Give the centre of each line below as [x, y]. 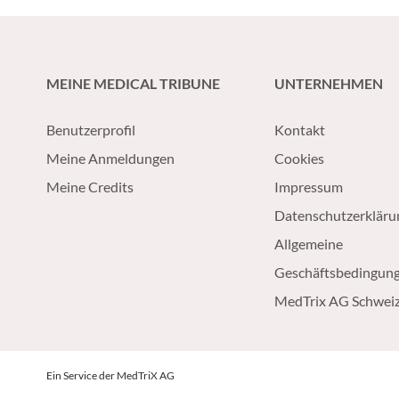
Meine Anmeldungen [110, 158]
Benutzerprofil [91, 129]
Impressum [309, 186]
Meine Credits [90, 186]
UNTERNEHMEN [329, 83]
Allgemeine [309, 243]
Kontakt [300, 129]
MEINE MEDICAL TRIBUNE [133, 83]
